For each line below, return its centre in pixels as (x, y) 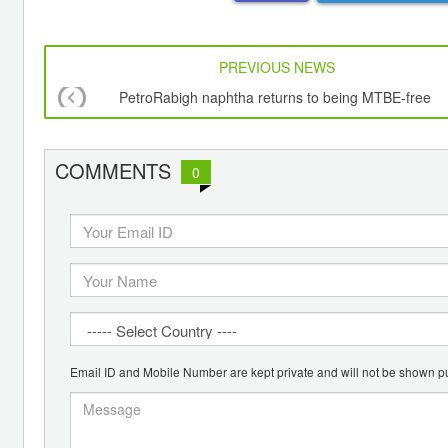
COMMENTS (113, 171)
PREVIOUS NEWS (277, 67)
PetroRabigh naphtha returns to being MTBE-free (274, 97)
